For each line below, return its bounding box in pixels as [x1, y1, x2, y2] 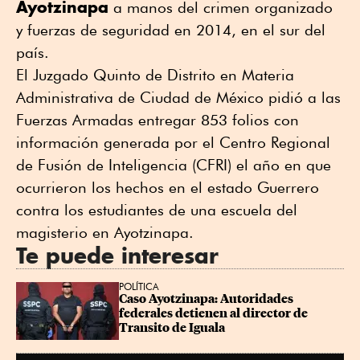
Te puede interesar [16, 241, 219, 269]
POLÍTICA [119, 280, 159, 292]
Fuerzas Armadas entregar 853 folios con [16, 110, 299, 129]
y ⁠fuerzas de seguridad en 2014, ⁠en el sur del [16, 20, 325, 39]
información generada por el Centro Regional [16, 133, 330, 151]
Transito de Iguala [119, 320, 225, 335]
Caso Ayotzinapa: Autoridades [119, 291, 296, 306]
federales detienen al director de [119, 305, 310, 321]
